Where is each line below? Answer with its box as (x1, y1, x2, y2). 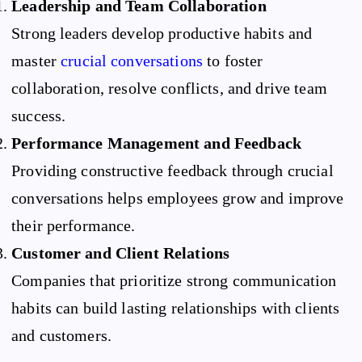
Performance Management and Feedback (11, 134, 302, 153)
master (11, 52, 61, 70)
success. (11, 107, 66, 125)
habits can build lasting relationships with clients (11, 299, 340, 318)
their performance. (11, 217, 136, 235)
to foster (203, 52, 263, 70)
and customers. (11, 326, 112, 345)
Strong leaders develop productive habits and (11, 24, 313, 43)
